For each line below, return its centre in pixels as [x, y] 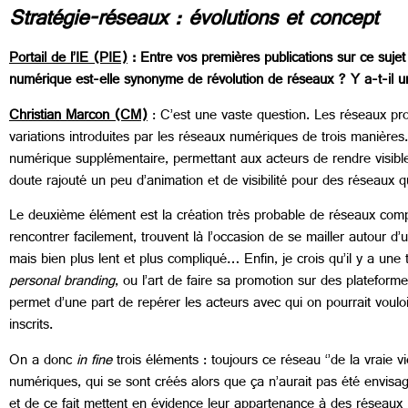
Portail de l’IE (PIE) [68, 60]
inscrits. [31, 327]
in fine [94, 362]
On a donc [43, 362]
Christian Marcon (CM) [78, 117]
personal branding [62, 283]
